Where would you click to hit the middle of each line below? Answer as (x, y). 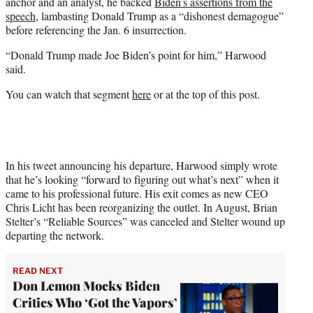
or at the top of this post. (205, 94)
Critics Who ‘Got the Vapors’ (95, 302)
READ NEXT (38, 270)
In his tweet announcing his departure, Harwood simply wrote (141, 165)
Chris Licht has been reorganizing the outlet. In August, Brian (141, 207)
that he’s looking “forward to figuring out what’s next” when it (142, 179)
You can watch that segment (69, 94)
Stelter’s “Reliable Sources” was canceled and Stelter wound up (145, 221)
